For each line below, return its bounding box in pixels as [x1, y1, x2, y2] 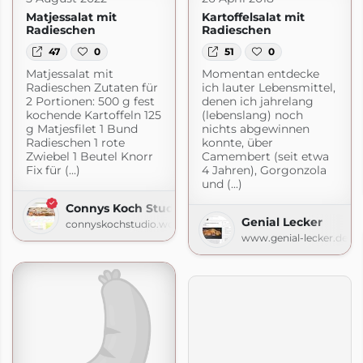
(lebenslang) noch [201, 108, 303, 123]
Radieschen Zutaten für [25, 80, 158, 96]
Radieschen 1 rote [25, 135, 125, 151]
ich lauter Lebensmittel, [201, 80, 335, 96]
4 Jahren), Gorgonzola [201, 163, 327, 178]
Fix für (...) [25, 163, 80, 178]
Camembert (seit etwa [201, 149, 329, 164]
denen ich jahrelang [201, 94, 314, 109]
